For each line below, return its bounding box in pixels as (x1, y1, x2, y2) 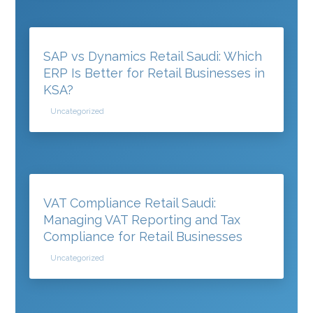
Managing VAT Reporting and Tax (43, 212, 241, 227)
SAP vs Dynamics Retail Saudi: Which (43, 48, 263, 64)
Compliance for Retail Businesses (43, 228, 243, 244)
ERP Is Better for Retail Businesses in (43, 65, 265, 80)
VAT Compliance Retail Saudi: (43, 195, 217, 210)
